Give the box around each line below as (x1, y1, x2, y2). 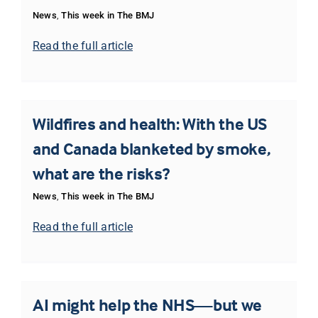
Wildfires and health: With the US (32, 114, 268, 135)
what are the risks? (32, 163, 170, 185)
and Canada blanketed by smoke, (32, 138, 271, 160)
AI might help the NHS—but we (32, 295, 262, 316)
